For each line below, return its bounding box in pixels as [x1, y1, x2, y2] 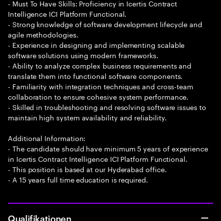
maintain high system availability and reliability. [8, 111, 167, 122]
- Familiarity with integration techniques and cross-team [8, 80, 194, 91]
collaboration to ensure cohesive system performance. [8, 91, 189, 102]
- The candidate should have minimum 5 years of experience [8, 143, 209, 153]
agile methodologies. [8, 29, 78, 39]
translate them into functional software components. [8, 70, 183, 81]
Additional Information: [8, 132, 86, 143]
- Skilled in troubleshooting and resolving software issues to [8, 101, 206, 112]
